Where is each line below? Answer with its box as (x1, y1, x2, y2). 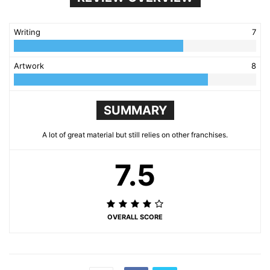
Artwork (14, 60, 44, 71)
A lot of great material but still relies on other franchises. (42, 130, 228, 139)
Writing (14, 27, 40, 37)
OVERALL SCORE (107, 212, 163, 221)
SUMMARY (103, 102, 167, 118)
